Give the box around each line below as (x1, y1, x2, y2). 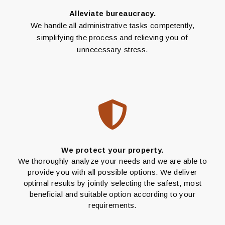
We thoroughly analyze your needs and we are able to (18, 157, 207, 166)
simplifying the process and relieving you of (37, 33, 188, 42)
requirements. (88, 201, 137, 210)
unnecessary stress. (77, 45, 148, 54)
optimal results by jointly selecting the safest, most (23, 179, 202, 188)
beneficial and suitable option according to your (29, 190, 196, 199)
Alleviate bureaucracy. (69, 9, 156, 18)
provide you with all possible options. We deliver (28, 168, 197, 177)
